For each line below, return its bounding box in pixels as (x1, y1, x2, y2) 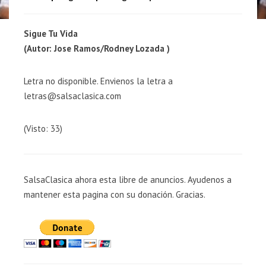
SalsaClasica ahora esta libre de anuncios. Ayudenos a (24, 174, 232, 185)
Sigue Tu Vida (24, 28, 78, 39)
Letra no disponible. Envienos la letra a (24, 75, 173, 87)
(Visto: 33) (24, 123, 62, 134)
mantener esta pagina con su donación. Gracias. (24, 189, 205, 200)
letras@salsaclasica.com (24, 90, 121, 102)
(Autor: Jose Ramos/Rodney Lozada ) (24, 43, 170, 54)
